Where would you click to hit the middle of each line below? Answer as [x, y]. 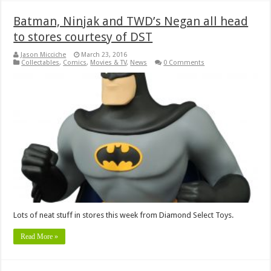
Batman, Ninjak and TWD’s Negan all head [131, 21]
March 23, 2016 [104, 54]
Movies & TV [109, 62]
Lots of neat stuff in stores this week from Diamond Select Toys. [124, 215]
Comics [75, 62]
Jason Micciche [44, 54]
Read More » [40, 236]
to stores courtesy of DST [83, 37]
